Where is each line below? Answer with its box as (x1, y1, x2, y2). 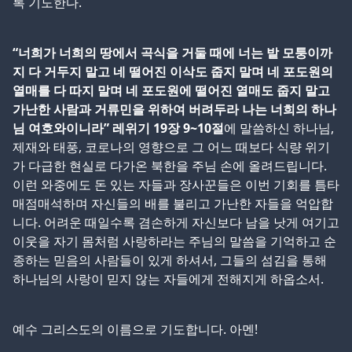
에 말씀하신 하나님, (224, 119, 334, 137)
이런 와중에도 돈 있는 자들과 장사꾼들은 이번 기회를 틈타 (13, 175, 339, 193)
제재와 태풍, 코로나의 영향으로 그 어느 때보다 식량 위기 (13, 137, 330, 156)
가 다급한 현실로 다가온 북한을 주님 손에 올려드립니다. (13, 156, 327, 174)
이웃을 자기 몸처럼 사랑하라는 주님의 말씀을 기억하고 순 (13, 232, 336, 250)
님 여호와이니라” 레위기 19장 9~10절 (13, 119, 224, 137)
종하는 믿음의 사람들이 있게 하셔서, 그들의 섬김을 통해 (13, 251, 327, 269)
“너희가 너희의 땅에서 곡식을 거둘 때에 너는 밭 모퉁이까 (13, 43, 332, 61)
